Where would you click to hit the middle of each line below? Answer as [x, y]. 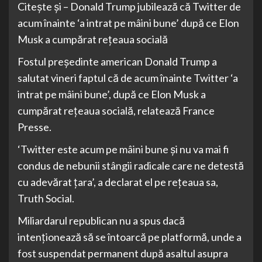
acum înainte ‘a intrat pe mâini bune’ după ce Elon [128, 23]
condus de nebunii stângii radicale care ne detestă [131, 166]
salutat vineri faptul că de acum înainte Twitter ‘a [128, 78]
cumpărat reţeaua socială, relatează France [116, 111]
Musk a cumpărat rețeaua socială [93, 39]
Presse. [35, 127]
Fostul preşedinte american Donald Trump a [117, 62]
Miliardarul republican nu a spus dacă [101, 221]
